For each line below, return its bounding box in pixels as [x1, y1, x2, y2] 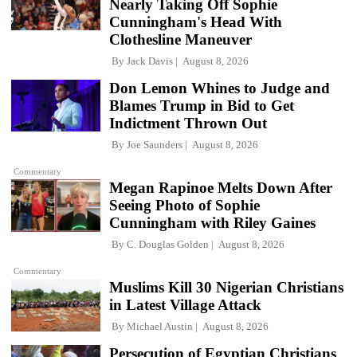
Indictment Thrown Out [109, 114, 267, 131]
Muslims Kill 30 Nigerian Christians [109, 279, 343, 296]
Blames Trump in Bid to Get [109, 96, 294, 114]
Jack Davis [127, 54, 173, 67]
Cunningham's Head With [109, 13, 282, 30]
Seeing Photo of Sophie [109, 196, 260, 214]
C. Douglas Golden [127, 237, 209, 250]
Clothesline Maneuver [109, 30, 252, 48]
